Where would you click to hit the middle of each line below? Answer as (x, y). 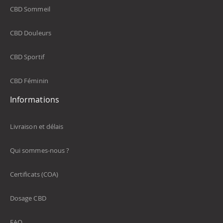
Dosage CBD (28, 198)
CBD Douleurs (31, 33)
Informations (35, 100)
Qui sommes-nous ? (40, 151)
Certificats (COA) (34, 174)
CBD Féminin (29, 81)
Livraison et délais (37, 127)
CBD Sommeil (30, 9)
